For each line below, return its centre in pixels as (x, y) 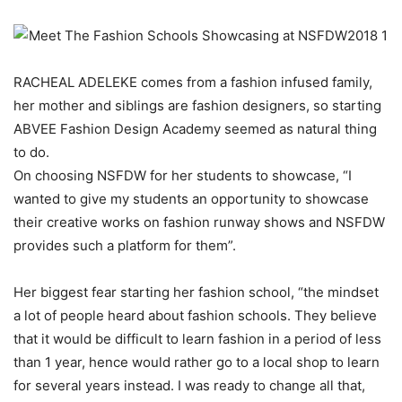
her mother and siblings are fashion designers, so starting (197, 105)
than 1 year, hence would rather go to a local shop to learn (197, 362)
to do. (31, 152)
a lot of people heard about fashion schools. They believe (195, 315)
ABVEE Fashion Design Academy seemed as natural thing (195, 129)
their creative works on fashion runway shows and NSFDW (199, 222)
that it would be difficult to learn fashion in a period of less (197, 339)
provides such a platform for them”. (125, 245)
